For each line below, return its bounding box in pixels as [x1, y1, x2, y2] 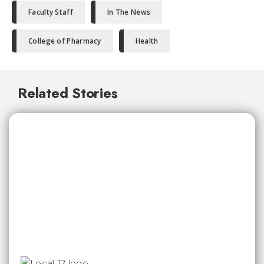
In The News [107, 6, 151, 17]
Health [135, 35, 159, 46]
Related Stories [18, 82, 118, 103]
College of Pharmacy [28, 35, 101, 46]
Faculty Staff [28, 6, 73, 17]
